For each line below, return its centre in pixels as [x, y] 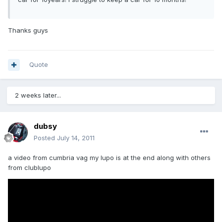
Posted [45, 138]
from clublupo [29, 168]
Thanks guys [28, 30]
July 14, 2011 [76, 138]
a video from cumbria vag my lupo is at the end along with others [109, 158]
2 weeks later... [38, 95]
